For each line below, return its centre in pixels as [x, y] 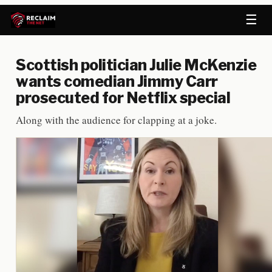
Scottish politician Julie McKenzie [136, 65]
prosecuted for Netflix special [123, 98]
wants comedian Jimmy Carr [117, 81]
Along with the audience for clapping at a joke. [116, 120]
